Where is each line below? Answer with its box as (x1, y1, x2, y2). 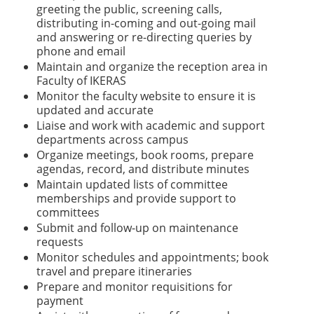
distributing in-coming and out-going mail (36, 15, 256, 31)
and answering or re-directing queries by (36, 29, 252, 45)
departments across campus (36, 132, 189, 147)
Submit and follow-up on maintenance (36, 220, 238, 235)
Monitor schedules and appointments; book (36, 250, 268, 265)
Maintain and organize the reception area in (36, 59, 268, 74)
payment (36, 293, 83, 308)
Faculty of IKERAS (36, 73, 126, 88)
